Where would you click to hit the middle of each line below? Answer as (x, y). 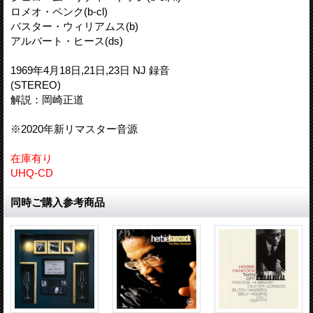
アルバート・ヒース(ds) (67, 41)
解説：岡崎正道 (47, 99)
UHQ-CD (32, 173)
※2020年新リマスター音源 (74, 129)
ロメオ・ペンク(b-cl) (59, 11)
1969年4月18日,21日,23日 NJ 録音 (90, 70)
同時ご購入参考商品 (58, 202)
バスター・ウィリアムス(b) (74, 26)
